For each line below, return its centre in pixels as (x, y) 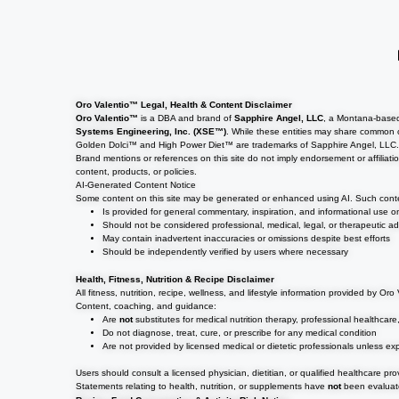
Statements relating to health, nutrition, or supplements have (202, 386)
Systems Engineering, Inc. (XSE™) (151, 131)
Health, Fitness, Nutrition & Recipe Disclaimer (175, 279)
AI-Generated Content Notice (136, 184)
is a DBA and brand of (187, 118)
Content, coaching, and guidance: (147, 305)
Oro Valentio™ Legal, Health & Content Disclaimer (184, 104)
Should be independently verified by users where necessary (226, 251)
